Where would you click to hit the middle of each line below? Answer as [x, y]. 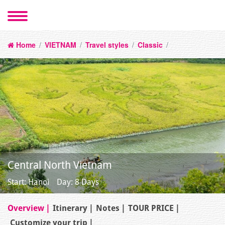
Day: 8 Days [78, 182]
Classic [150, 45]
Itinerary [70, 208]
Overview [26, 208]
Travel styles [107, 45]
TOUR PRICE [151, 208]
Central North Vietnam [60, 165]
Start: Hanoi [28, 182]
